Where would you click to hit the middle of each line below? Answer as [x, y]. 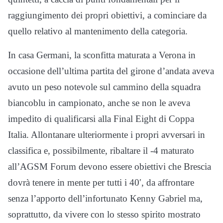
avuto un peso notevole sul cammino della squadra [104, 87]
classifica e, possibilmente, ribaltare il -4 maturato [101, 150]
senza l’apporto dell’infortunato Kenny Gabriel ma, [105, 198]
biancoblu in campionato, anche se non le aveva [99, 103]
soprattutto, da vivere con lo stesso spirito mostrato [104, 214]
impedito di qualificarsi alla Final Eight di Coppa [101, 118]
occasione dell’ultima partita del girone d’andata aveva [111, 71]
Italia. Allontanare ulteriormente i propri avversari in [107, 134]
